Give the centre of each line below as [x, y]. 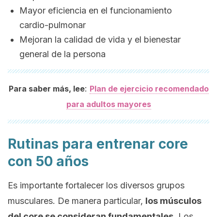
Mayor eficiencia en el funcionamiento [96, 10]
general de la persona [62, 54]
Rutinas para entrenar [83, 144]
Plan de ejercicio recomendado [149, 89]
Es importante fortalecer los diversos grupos [96, 185]
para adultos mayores [108, 104]
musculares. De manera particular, [77, 201]
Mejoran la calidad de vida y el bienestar [100, 39]
